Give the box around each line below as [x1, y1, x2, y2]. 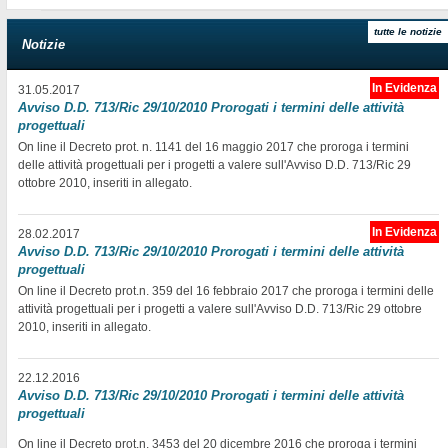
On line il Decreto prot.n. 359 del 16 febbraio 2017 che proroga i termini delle [18, 283, 435, 298]
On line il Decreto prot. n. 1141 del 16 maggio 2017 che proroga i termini [18, 139, 410, 154]
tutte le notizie [374, 25, 442, 37]
